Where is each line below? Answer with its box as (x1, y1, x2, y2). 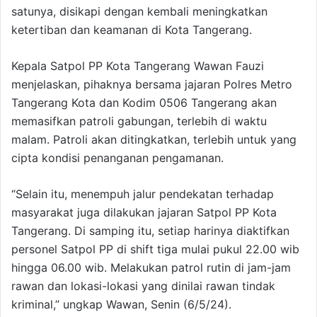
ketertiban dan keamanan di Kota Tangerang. (11, 23, 252, 38)
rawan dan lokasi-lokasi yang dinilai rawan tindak (11, 279, 275, 294)
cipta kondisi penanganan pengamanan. (11, 151, 224, 166)
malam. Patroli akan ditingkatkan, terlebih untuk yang (11, 132, 296, 147)
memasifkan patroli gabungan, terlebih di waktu (11, 114, 267, 129)
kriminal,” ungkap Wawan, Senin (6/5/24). (11, 297, 231, 312)
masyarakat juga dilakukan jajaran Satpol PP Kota (11, 205, 277, 220)
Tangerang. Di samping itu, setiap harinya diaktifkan (11, 224, 289, 238)
